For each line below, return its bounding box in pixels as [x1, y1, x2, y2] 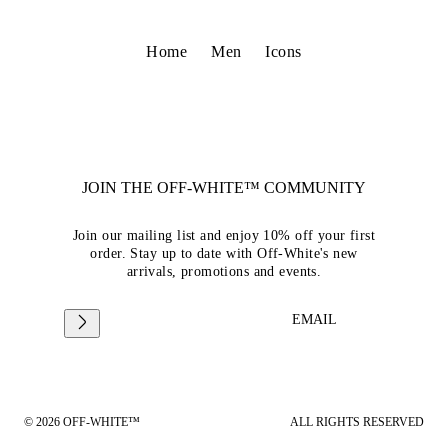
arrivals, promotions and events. [126, 263, 322, 279]
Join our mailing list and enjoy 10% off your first [72, 227, 375, 243]
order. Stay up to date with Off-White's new [90, 245, 358, 261]
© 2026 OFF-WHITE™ [24, 414, 140, 429]
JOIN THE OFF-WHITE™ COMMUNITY [82, 178, 366, 196]
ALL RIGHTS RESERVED [290, 414, 424, 429]
